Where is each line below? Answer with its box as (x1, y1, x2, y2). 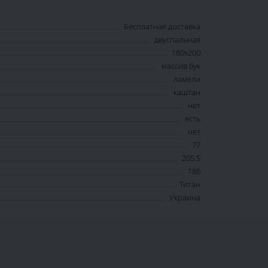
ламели (173, 74, 200, 85)
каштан (173, 87, 200, 98)
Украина (169, 192, 200, 203)
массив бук (162, 60, 200, 72)
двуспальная (154, 34, 200, 45)
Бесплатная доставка (124, 21, 200, 32)
